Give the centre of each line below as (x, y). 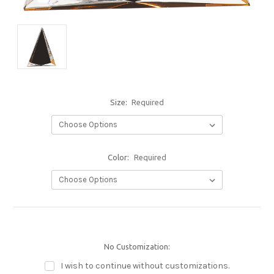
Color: (119, 157)
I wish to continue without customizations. (145, 265)
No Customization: (137, 246)
